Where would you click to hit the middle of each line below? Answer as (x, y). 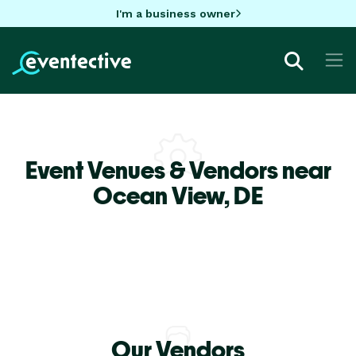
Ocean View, (163, 195)
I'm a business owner (175, 13)
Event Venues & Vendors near (178, 170)
